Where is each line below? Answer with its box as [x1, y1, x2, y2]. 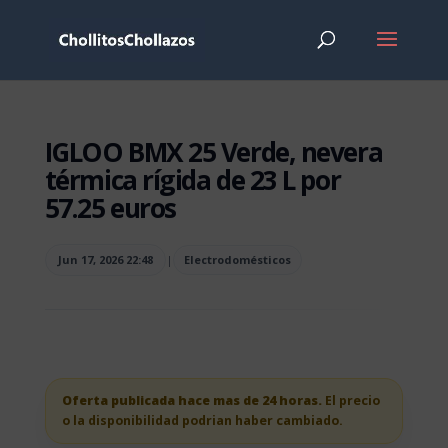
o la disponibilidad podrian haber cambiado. [61, 412, 343, 429]
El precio [321, 392, 380, 409]
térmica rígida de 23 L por [44, 162, 341, 198]
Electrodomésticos [183, 252, 291, 267]
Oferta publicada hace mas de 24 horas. [61, 392, 322, 409]
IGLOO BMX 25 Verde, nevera [44, 134, 383, 170]
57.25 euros [44, 190, 176, 226]
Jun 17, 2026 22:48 [57, 252, 153, 267]
